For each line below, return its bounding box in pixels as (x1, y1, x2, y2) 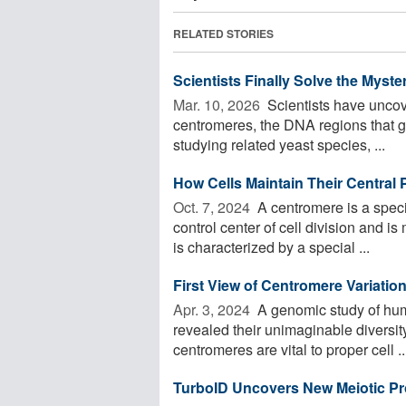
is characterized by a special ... (173, 236, 370, 257)
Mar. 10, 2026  (173, 93, 264, 115)
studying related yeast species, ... (173, 133, 385, 155)
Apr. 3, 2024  (173, 298, 254, 320)
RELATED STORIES (173, 24, 274, 42)
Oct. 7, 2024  (173, 196, 254, 217)
